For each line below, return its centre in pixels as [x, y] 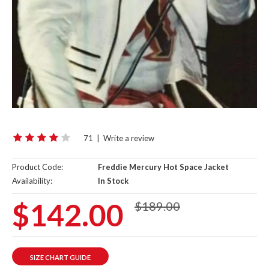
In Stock [112, 181]
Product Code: [38, 167]
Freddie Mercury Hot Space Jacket [162, 167]
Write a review [129, 138]
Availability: [32, 181]
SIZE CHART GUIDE [60, 258]
